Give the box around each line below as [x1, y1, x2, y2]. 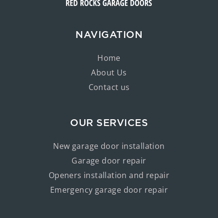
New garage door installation [53, 141, 165, 151]
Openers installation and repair [48, 170, 170, 181]
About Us [91, 67, 127, 78]
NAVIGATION [75, 29, 143, 39]
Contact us [88, 82, 130, 92]
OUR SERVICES [70, 117, 148, 127]
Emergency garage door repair [50, 184, 168, 195]
